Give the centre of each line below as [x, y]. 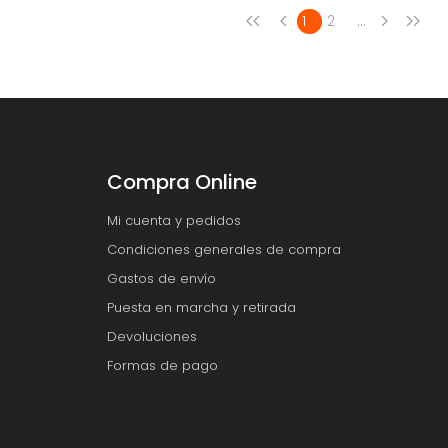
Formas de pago [162, 366]
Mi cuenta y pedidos [174, 221]
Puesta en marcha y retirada [201, 308]
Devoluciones [152, 337]
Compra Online [182, 182]
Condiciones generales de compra [224, 250]
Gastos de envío [161, 279]
